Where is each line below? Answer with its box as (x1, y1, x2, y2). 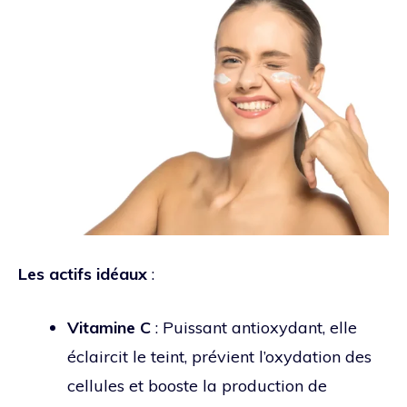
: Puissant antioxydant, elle (151, 316, 357, 338)
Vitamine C (67, 316, 151, 338)
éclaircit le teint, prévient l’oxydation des (67, 345, 372, 367)
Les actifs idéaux (18, 263, 147, 284)
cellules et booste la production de (67, 374, 327, 396)
